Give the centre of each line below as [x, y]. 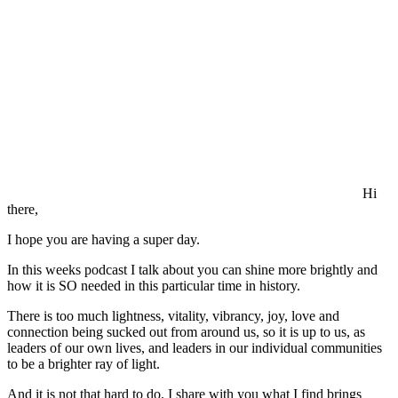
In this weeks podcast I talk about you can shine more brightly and [192, 270]
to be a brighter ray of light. [84, 364]
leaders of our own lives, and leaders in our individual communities [195, 348]
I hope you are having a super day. [103, 240]
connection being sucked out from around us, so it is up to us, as [186, 332]
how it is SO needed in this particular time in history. [154, 286]
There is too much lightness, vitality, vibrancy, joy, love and [173, 316]
